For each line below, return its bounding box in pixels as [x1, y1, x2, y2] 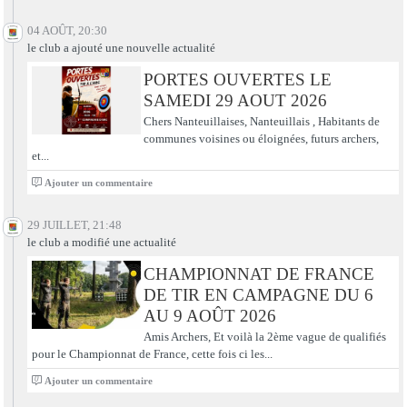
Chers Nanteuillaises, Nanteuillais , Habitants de [143, 114, 380, 128]
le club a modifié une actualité [27, 235, 176, 249]
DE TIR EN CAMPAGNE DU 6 [143, 284, 373, 304]
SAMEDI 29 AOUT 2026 [143, 90, 327, 110]
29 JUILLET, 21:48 [27, 218, 122, 232]
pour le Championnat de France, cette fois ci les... [32, 347, 273, 361]
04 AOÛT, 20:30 [27, 24, 107, 37]
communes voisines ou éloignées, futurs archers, [143, 132, 379, 145]
